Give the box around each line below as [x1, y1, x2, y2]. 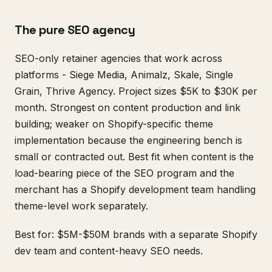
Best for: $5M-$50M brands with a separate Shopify [15, 228, 257, 241]
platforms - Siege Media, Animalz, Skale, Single [15, 69, 233, 81]
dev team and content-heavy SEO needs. [15, 245, 203, 257]
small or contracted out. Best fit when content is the [15, 151, 254, 163]
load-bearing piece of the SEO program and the [15, 167, 234, 180]
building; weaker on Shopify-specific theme [15, 118, 213, 131]
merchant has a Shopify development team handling [15, 183, 256, 196]
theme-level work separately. [15, 200, 148, 212]
